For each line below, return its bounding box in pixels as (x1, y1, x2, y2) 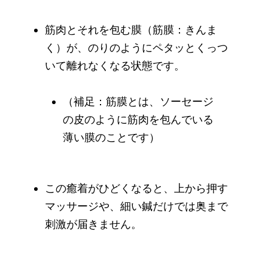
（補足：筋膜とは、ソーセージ (63, 95, 214, 108)
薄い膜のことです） (63, 131, 160, 144)
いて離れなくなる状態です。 (45, 59, 185, 72)
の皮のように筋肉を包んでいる (63, 113, 214, 126)
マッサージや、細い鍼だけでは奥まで (45, 200, 228, 212)
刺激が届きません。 (45, 218, 142, 230)
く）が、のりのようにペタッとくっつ (45, 41, 228, 54)
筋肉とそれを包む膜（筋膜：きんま (45, 23, 217, 36)
